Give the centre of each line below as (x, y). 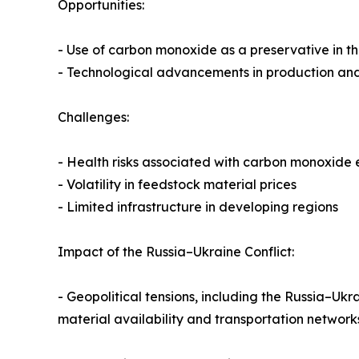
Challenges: (93, 117)
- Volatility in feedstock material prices (177, 185)
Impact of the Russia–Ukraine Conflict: (176, 252)
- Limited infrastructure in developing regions (198, 207)
